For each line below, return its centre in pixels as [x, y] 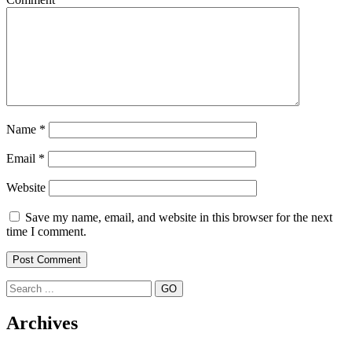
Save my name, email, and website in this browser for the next [179, 218]
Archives [42, 323]
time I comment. [46, 232]
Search [22, 287]
